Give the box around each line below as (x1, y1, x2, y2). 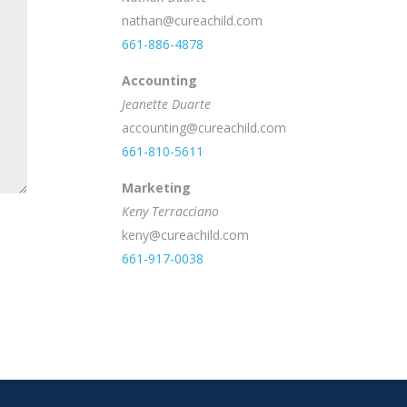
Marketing (122, 178, 192, 196)
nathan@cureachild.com (122, 11, 263, 29)
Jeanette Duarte (122, 94, 212, 113)
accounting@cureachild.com (122, 118, 287, 136)
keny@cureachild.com (122, 225, 250, 243)
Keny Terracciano (122, 202, 220, 220)
